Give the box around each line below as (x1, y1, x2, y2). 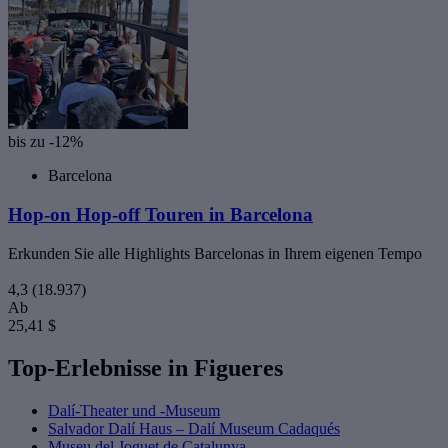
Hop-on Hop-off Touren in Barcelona (8, 204, 313, 226)
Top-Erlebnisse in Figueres (8, 354, 283, 381)
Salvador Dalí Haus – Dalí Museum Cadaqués (48, 419, 340, 437)
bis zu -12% (8, 133, 83, 151)
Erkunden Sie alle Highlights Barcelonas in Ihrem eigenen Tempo (8, 244, 422, 262)
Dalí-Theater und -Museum (48, 401, 220, 419)
